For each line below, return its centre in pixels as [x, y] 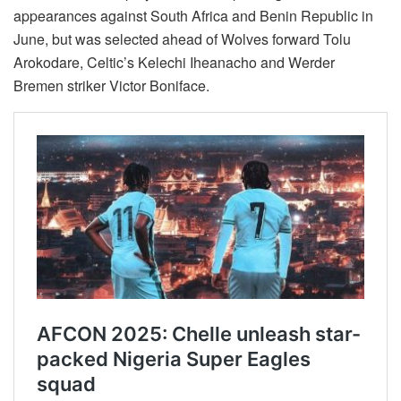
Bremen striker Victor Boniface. [111, 86]
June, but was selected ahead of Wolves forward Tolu [182, 39]
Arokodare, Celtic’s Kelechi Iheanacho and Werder [174, 63]
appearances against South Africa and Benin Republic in [193, 16]
